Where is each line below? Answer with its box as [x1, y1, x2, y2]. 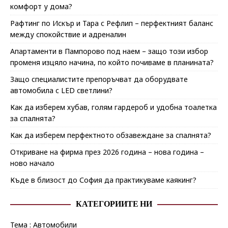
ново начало [10, 158, 54, 168]
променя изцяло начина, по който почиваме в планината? [10, 58, 214, 68]
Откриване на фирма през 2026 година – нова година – [10, 147, 204, 157]
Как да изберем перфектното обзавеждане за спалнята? [10, 130, 211, 140]
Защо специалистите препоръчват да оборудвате [10, 74, 188, 84]
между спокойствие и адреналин [10, 30, 126, 40]
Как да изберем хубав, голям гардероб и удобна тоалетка [10, 102, 217, 112]
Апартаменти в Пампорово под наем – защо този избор [10, 46, 208, 56]
